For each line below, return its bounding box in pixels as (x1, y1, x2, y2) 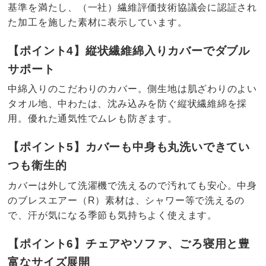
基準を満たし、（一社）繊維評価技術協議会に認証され (8, 2, 258, 12)
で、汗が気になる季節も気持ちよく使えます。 (8, 210, 217, 221)
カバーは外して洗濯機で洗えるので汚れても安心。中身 (8, 180, 258, 191)
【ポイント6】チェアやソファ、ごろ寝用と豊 (8, 237, 250, 251)
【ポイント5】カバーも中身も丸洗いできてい (8, 141, 250, 154)
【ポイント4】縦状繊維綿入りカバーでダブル (8, 44, 250, 57)
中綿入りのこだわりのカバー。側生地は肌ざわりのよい (8, 84, 258, 94)
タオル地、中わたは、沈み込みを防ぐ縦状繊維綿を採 (8, 99, 248, 109)
